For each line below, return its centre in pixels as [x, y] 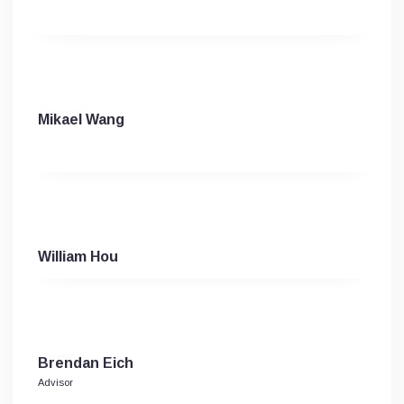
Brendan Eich [86, 363]
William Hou [78, 257]
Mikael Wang [81, 119]
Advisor [55, 382]
